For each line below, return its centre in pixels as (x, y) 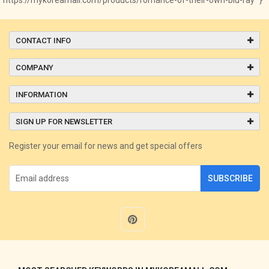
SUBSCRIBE (230, 178)
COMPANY (35, 67)
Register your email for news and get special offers (106, 146)
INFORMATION (41, 94)
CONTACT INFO (43, 40)
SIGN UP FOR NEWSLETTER (64, 121)
